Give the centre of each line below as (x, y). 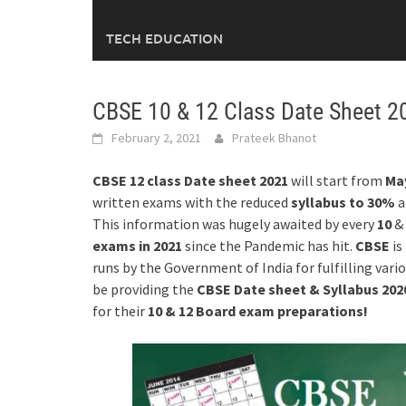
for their (120, 310)
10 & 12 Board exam (213, 310)
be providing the (145, 289)
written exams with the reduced (192, 202)
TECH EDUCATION (164, 38)
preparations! (323, 310)
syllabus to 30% (343, 202)
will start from (337, 180)
